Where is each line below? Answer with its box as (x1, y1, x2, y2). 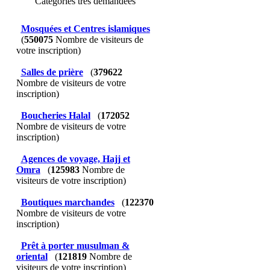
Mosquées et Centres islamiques (20, 24, 150, 34)
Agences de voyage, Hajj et (20, 154, 130, 164)
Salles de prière (20, 67, 83, 77)
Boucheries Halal (20, 110, 90, 121)
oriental (16, 251, 48, 262)
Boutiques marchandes (20, 197, 115, 207)
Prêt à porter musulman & (20, 240, 130, 251)
